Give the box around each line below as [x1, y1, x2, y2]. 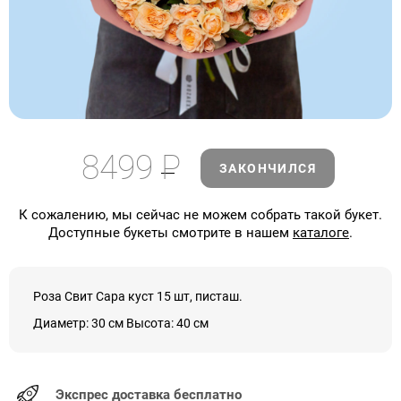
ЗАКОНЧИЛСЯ [219, 160, 316, 175]
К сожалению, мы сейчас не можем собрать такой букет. [19, 207, 382, 223]
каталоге [293, 225, 349, 241]
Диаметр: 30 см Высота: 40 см [33, 316, 209, 330]
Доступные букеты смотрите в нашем [48, 225, 293, 241]
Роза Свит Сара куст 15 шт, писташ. [33, 289, 243, 303]
